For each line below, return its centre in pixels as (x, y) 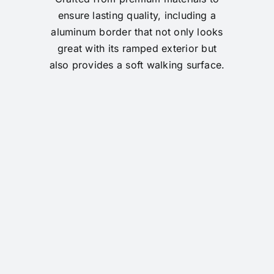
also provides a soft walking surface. (137, 65)
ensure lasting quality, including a (137, 15)
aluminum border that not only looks (137, 31)
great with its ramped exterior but (137, 48)
